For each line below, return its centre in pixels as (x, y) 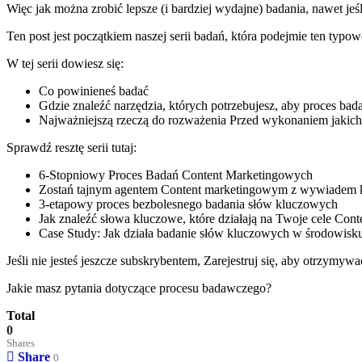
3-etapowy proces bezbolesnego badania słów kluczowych (188, 204)
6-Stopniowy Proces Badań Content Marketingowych (176, 175)
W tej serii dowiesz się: (65, 63)
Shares (21, 343)
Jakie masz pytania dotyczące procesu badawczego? (139, 288)
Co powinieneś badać (94, 90)
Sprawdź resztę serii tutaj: (72, 147)
